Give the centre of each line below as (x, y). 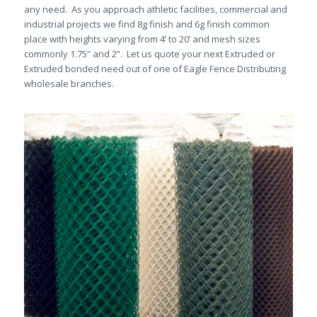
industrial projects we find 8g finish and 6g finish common (146, 24)
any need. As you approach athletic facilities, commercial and (155, 9)
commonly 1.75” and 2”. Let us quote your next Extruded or (149, 53)
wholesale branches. (69, 83)
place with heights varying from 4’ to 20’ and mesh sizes (142, 39)
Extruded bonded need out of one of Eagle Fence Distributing (155, 68)
